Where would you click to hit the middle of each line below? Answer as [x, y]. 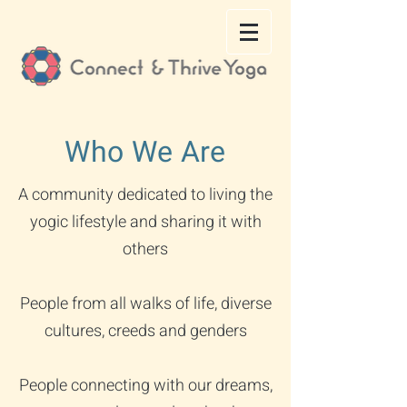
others [145, 249]
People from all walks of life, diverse [145, 304]
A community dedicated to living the [145, 195]
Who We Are [145, 152]
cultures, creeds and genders [145, 331]
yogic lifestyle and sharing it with [145, 222]
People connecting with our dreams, [145, 386]
